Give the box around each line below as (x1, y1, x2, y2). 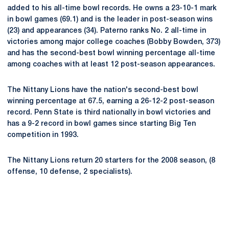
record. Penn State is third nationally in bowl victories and (7, 109, 211, 116)
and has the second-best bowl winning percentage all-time (7, 50, 215, 57)
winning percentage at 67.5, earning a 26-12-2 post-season (7, 98, 214, 105)
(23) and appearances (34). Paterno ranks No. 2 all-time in (7, 28, 206, 34)
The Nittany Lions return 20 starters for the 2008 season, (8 (7, 157, 215, 164)
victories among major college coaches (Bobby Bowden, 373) (7, 39, 220, 45)
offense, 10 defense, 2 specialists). (7, 169, 132, 175)
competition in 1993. (7, 132, 79, 139)
